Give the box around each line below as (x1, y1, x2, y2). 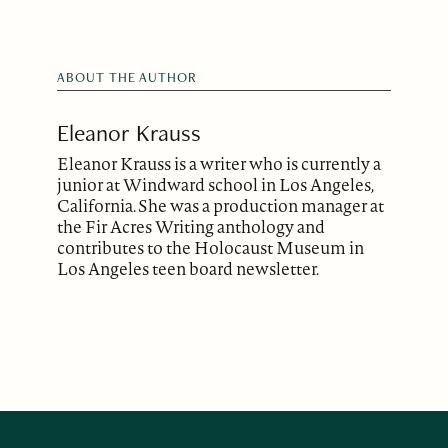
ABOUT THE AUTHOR (57, 68, 198, 87)
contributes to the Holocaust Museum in (57, 235, 365, 259)
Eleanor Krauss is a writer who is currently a (57, 151, 382, 175)
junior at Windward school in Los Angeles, (57, 172, 374, 196)
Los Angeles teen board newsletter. (57, 256, 320, 280)
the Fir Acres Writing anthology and (57, 214, 326, 238)
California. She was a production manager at (57, 193, 385, 217)
